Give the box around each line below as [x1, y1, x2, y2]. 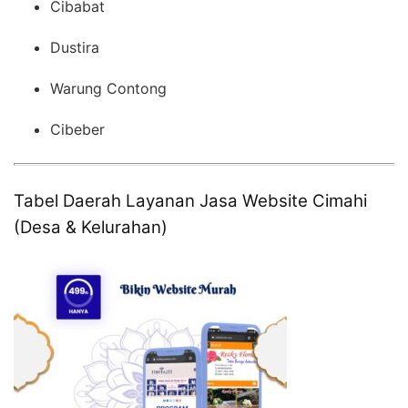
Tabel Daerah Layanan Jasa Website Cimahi [14, 189, 367, 211]
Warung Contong [50, 78, 167, 97]
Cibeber [50, 119, 105, 138]
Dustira [50, 37, 99, 56]
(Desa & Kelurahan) [14, 216, 168, 238]
